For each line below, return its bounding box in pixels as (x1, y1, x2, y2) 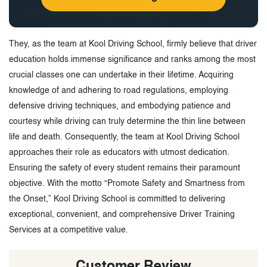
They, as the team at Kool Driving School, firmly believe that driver (9, 39, 257, 48)
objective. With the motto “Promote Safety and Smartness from (9, 179, 245, 188)
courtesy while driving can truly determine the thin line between (9, 117, 246, 126)
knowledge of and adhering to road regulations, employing (9, 86, 228, 95)
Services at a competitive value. (9, 225, 128, 234)
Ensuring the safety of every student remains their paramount (9, 163, 240, 172)
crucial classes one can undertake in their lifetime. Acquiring (9, 70, 234, 79)
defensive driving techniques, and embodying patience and (9, 101, 231, 110)
